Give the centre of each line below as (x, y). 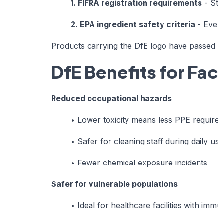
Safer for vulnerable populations (114, 184)
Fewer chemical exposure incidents (142, 162)
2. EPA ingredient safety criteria (133, 24)
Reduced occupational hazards (111, 98)
